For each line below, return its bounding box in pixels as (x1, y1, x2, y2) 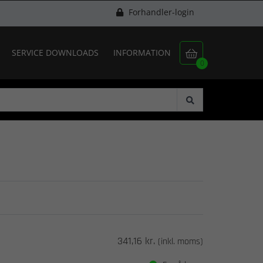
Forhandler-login (126, 6, 194, 18)
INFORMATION (113, 47, 171, 58)
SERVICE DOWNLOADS (12, 47, 99, 58)
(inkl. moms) (157, 235, 203, 248)
